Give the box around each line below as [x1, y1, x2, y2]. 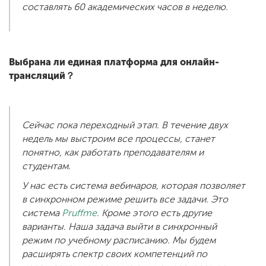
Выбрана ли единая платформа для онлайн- [9, 56, 219, 68]
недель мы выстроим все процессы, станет [22, 133, 215, 145]
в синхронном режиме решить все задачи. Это [22, 194, 228, 205]
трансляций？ [9, 70, 75, 82]
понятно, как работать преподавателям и [22, 147, 204, 159]
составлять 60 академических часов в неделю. [22, 1, 228, 13]
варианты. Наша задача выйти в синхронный [22, 221, 217, 233]
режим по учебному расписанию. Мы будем [22, 235, 216, 246]
